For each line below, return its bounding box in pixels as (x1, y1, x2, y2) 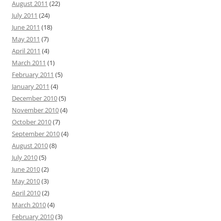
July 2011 (12, 10, 37, 20)
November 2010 (12, 105, 59, 114)
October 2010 (12, 117, 51, 126)
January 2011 (12, 81, 49, 91)
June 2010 (12, 164, 40, 174)
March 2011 (12, 58, 46, 67)
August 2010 (12, 141, 48, 150)
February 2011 (12, 70, 54, 79)
